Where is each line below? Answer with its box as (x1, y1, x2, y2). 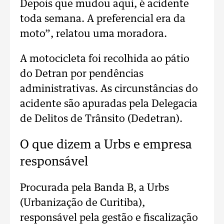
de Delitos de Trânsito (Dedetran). (20, 114, 182, 124)
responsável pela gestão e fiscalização (20, 213, 198, 223)
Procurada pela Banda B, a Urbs (20, 183, 169, 193)
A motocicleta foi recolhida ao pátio (20, 54, 189, 64)
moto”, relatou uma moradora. (20, 29, 167, 39)
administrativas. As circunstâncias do (20, 84, 198, 94)
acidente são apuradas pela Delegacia (20, 99, 197, 109)
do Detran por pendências (20, 69, 143, 79)
